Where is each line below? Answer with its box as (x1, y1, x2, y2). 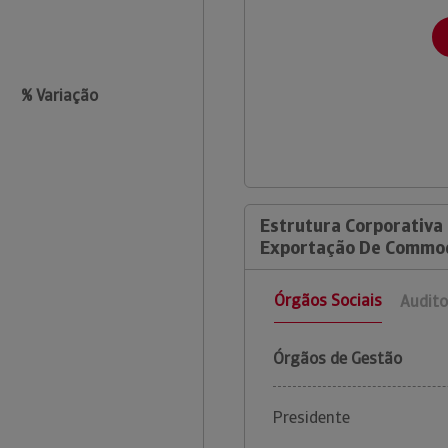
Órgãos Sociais (274, 290, 382, 312)
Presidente (273, 407, 350, 429)
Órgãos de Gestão (273, 348, 402, 370)
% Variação (20, 84, 98, 106)
